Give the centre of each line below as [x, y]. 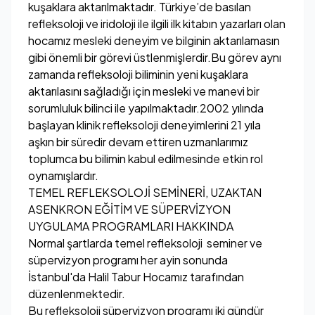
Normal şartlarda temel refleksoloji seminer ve [145, 243]
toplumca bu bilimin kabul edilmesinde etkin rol [146, 159]
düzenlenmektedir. [77, 294]
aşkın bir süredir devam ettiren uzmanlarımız [138, 142]
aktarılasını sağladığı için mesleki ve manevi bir [144, 91]
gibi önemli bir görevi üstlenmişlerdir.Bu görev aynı [155, 57]
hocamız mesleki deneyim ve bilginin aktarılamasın [154, 40]
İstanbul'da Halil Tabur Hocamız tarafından [136, 277]
